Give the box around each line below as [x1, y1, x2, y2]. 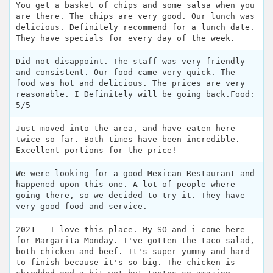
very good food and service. [16, 202, 147, 211]
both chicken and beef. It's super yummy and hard [16, 247, 250, 257]
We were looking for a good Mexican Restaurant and [16, 169, 255, 179]
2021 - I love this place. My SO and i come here [16, 225, 245, 235]
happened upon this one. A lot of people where [16, 180, 235, 190]
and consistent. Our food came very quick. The [16, 68, 235, 77]
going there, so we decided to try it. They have [16, 191, 245, 200]
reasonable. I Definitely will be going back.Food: [16, 90, 255, 99]
